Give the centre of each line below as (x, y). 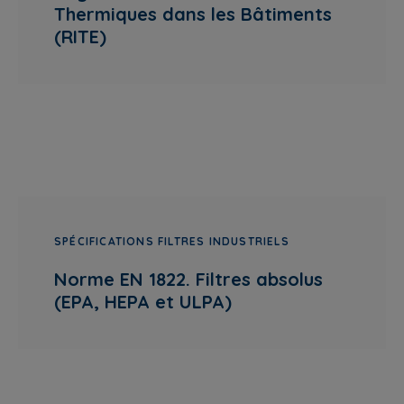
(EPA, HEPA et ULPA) (143, 302)
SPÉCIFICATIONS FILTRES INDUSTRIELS (172, 241)
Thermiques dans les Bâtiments (193, 14)
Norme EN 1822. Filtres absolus (188, 279)
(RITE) (80, 37)
